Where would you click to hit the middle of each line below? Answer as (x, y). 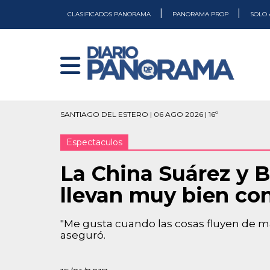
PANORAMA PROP (201, 14)
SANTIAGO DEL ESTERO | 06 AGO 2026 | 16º (139, 114)
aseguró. (83, 235)
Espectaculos (94, 142)
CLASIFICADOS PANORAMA (110, 14)
